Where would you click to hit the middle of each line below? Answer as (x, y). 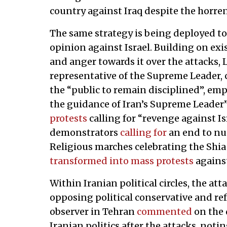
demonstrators (85, 132)
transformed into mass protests (121, 161)
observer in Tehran (93, 211)
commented (164, 211)
